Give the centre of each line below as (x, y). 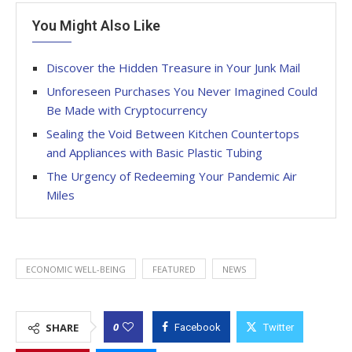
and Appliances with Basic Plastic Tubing (154, 152)
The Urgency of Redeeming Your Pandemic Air (172, 176)
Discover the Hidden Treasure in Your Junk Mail (173, 67)
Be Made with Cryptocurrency (127, 110)
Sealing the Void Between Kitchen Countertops (173, 133)
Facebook (198, 327)
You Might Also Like (96, 25)
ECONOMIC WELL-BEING (76, 269)
